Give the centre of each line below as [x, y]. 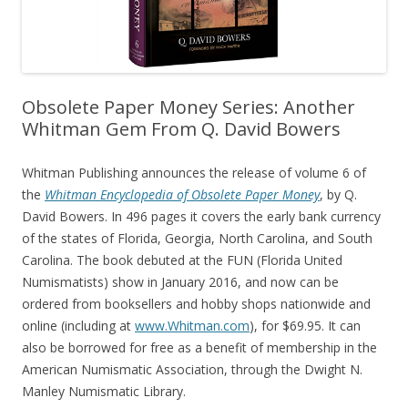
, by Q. [338, 194]
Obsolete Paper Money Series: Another [189, 107]
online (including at [78, 325]
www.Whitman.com [192, 325]
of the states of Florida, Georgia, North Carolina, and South [197, 238]
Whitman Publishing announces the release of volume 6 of [194, 172]
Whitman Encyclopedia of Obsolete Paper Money [182, 194]
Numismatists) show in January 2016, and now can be [180, 281]
